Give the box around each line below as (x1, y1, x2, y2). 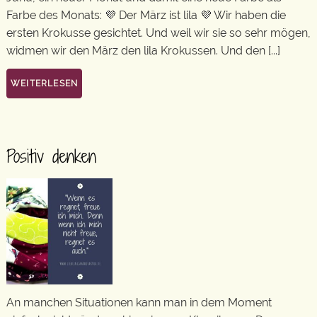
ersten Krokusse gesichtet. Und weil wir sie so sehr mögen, (6, 26, 311, 40)
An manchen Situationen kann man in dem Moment (6, 295, 272, 309)
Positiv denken (6, 143, 96, 168)
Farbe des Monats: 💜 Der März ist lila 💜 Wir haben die (6, 8, 286, 22)
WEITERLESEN (11, 78, 79, 88)
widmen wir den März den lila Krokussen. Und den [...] (6, 44, 280, 57)
